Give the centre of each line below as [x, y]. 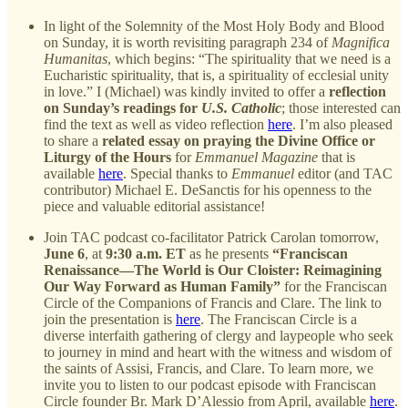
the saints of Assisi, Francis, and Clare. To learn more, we [209, 369]
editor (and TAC [345, 174]
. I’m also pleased [342, 125]
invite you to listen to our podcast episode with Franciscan [210, 385]
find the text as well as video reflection [156, 125]
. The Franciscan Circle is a [279, 320]
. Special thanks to [177, 174]
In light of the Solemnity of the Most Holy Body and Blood [214, 26]
